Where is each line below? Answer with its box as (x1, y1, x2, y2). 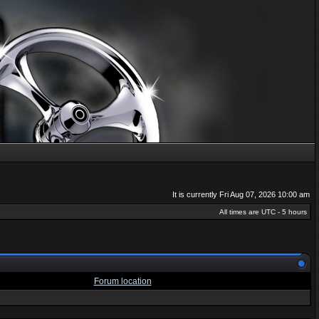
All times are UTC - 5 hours (219, 208, 307, 216)
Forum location (93, 276, 152, 286)
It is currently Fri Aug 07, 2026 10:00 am (172, 190, 310, 199)
